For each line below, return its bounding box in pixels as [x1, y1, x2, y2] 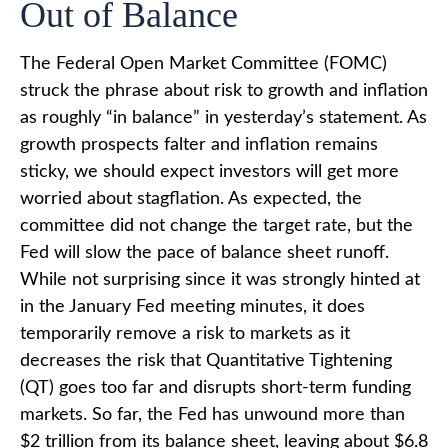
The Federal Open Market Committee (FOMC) [20, 55, 387, 73]
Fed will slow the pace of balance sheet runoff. [20, 244, 389, 262]
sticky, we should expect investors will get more [20, 163, 399, 181]
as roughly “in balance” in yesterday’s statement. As [20, 109, 427, 127]
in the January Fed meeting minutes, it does [20, 298, 365, 316]
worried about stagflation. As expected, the [20, 190, 362, 208]
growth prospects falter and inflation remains [20, 136, 378, 154]
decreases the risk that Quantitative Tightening [20, 352, 392, 370]
